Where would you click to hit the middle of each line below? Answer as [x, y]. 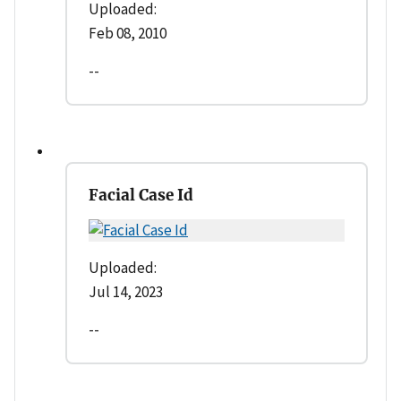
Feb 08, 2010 [128, 33]
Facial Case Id [141, 195]
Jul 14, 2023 [126, 291]
